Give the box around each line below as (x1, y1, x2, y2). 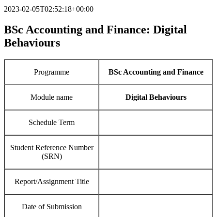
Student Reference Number (10, 143, 93, 152)
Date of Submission (21, 202, 82, 211)
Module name (31, 93, 73, 102)
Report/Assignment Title (14, 177, 89, 186)
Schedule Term (29, 118, 75, 127)
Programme (34, 68, 69, 77)
